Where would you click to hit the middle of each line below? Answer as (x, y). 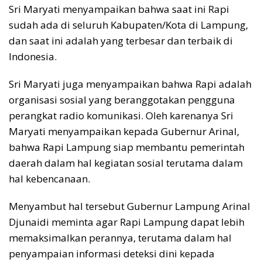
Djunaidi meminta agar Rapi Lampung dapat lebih (127, 222)
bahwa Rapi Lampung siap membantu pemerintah (127, 147)
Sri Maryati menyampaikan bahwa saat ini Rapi (119, 9)
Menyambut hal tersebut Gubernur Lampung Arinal (130, 206)
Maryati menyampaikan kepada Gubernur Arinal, (124, 131)
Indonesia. (33, 56)
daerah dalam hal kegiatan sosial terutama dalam (126, 163)
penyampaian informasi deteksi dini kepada (112, 253)
